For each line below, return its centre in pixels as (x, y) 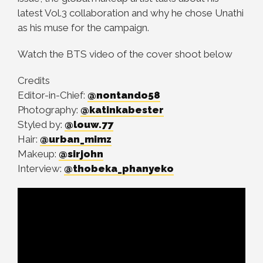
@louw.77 (89, 124)
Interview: (41, 168)
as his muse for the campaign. (83, 28)
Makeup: (38, 154)
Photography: (49, 110)
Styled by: (41, 124)
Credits (34, 80)
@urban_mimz (76, 139)
